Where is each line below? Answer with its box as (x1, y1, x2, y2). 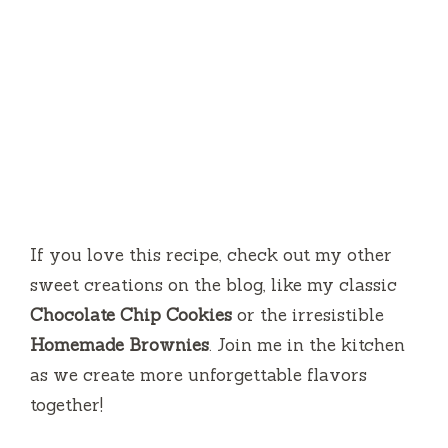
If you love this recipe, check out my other (30, 243, 392, 266)
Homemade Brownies (30, 333, 209, 356)
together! (30, 393, 103, 416)
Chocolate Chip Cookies (30, 303, 232, 326)
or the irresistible (232, 303, 384, 326)
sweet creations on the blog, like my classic (30, 273, 397, 296)
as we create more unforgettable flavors (30, 363, 367, 386)
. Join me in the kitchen (209, 333, 405, 356)
